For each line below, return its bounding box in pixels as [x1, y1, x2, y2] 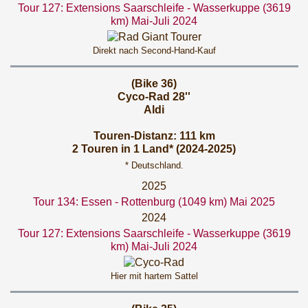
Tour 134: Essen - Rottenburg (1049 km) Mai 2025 [33, 196, 275, 208]
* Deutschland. [124, 160, 184, 170]
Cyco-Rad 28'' [118, 91, 190, 102]
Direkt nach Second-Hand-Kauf [92, 45, 216, 56]
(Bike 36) [131, 78, 177, 89]
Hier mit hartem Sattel [110, 271, 198, 281]
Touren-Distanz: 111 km [93, 130, 215, 142]
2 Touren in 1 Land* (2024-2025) [72, 143, 236, 155]
